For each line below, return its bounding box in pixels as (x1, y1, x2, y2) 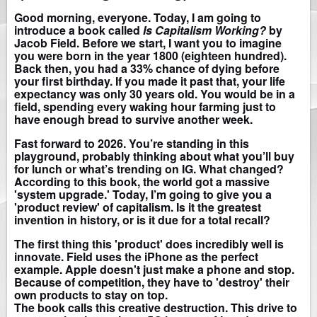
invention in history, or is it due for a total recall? (14, 212, 270, 229)
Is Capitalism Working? (143, 22, 266, 39)
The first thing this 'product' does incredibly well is (14, 236, 284, 253)
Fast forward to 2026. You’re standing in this (14, 135, 249, 152)
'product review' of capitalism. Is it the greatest (14, 199, 261, 216)
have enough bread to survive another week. (14, 111, 253, 128)
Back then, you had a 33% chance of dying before (14, 60, 279, 77)
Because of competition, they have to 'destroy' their (14, 274, 289, 291)
